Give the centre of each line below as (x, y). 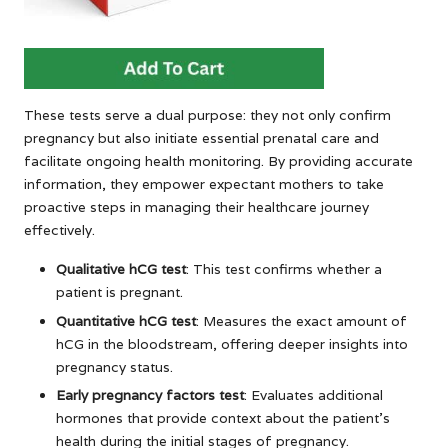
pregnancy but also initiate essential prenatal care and (201, 138)
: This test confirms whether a (284, 269)
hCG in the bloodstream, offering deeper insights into (232, 343)
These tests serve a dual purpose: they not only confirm (207, 115)
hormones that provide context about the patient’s (223, 417)
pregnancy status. (114, 366)
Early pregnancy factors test (150, 394)
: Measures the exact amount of (301, 320)
